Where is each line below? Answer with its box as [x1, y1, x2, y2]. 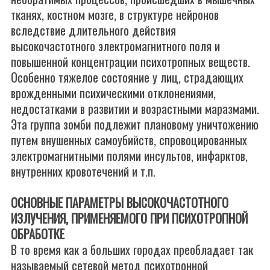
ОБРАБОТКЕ [11, 225, 64, 243]
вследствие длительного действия [11, 21, 176, 39]
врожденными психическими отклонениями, [11, 84, 216, 102]
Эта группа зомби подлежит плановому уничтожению [11, 115, 259, 133]
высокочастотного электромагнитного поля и [11, 37, 220, 55]
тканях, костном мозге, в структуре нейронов [11, 5, 219, 24]
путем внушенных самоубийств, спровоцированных [11, 131, 247, 149]
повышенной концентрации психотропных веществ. [11, 52, 250, 71]
